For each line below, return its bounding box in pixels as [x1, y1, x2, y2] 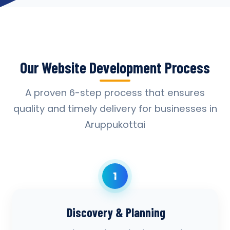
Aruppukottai [85, 118, 145, 131]
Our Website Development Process [20, 58, 210, 76]
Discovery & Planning [67, 205, 165, 220]
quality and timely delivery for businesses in [13, 102, 217, 115]
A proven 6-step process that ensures [25, 86, 205, 99]
